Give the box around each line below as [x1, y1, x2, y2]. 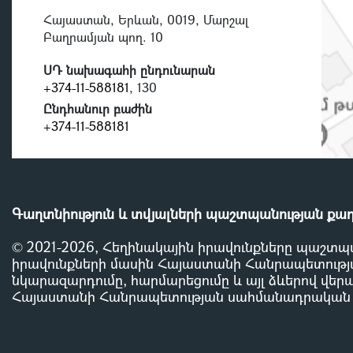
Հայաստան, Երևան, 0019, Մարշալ [43, 10, 248, 28]
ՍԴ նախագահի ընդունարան [43, 61, 215, 78]
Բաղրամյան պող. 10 [43, 28, 163, 45]
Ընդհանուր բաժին [43, 99, 152, 117]
